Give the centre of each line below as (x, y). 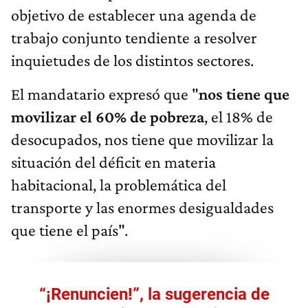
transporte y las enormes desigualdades (142, 208)
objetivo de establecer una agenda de (134, 15)
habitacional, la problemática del (119, 185)
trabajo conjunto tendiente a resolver (134, 38)
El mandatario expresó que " (105, 94)
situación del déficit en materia (113, 162)
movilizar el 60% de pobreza (108, 117)
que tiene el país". (69, 230)
